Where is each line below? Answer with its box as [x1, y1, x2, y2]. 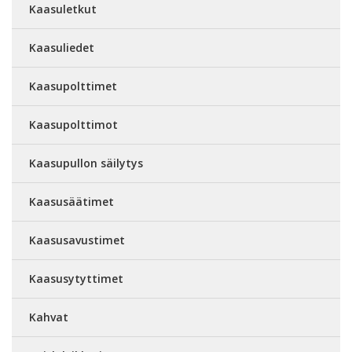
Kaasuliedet [29, 40, 94, 56]
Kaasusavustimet [29, 233, 125, 248]
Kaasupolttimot [29, 117, 118, 133]
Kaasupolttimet [29, 79, 117, 94]
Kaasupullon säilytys [29, 156, 143, 171]
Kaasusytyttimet [29, 271, 123, 287]
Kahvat [29, 310, 68, 325]
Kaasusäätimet [29, 194, 114, 210]
